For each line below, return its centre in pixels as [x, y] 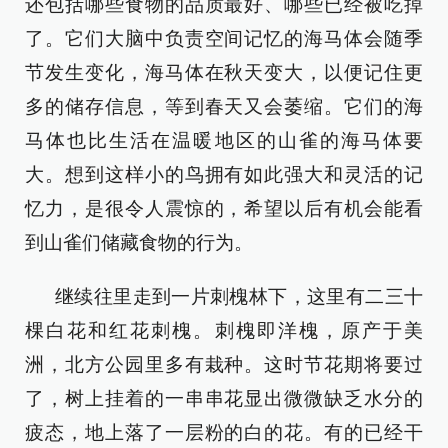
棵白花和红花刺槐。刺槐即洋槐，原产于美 [224, 330]
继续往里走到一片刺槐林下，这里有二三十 [239, 296]
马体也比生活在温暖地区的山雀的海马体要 [224, 140]
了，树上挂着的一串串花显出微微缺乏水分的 [224, 398]
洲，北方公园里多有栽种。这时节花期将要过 [224, 364]
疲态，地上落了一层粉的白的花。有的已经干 [224, 432]
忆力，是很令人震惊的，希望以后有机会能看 [224, 208]
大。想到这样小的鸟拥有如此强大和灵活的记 [224, 174]
